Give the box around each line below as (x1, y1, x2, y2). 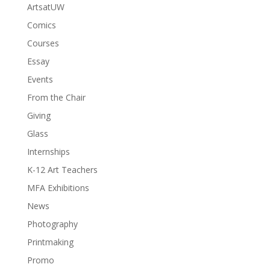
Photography (27, 218, 78, 230)
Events (27, 73, 53, 85)
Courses (27, 37, 59, 49)
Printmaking (27, 236, 74, 248)
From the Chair (27, 91, 86, 103)
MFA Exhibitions (27, 181, 89, 193)
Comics (27, 19, 56, 31)
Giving (27, 109, 51, 121)
